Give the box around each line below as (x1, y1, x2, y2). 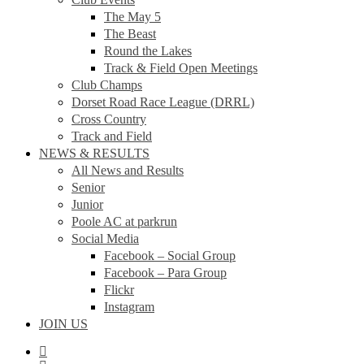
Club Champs (71, 77, 142, 92)
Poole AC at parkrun (71, 214, 177, 228)
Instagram (104, 299, 154, 314)
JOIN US (39, 316, 88, 331)
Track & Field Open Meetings (104, 60, 258, 75)
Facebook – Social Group (104, 248, 236, 262)
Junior (71, 197, 103, 211)
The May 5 (104, 9, 161, 24)
